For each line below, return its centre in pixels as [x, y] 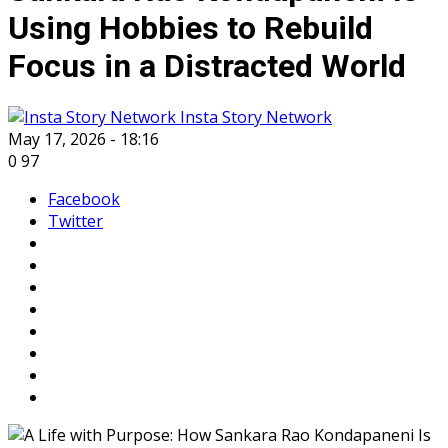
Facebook [84, 199]
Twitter [75, 221]
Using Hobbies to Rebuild [190, 27]
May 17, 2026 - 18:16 [83, 139]
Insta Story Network [254, 117]
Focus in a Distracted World [207, 65]
